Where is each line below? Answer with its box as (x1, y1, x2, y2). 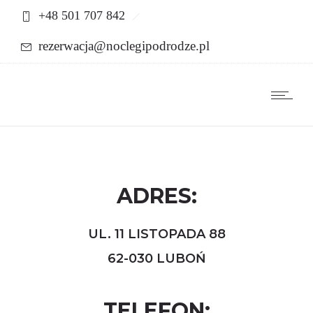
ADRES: (116, 183, 197, 209)
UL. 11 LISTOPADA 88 (87, 226, 226, 242)
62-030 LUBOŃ (107, 251, 206, 266)
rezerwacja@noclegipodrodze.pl (38, 38, 210, 53)
